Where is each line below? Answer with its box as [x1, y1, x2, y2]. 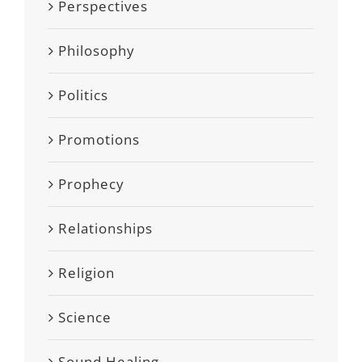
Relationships [58, 219, 153, 238]
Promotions [58, 130, 140, 149]
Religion [58, 263, 115, 282]
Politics [58, 86, 108, 104]
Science [58, 308, 112, 326]
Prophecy [58, 175, 124, 193]
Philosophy [58, 41, 135, 60]
